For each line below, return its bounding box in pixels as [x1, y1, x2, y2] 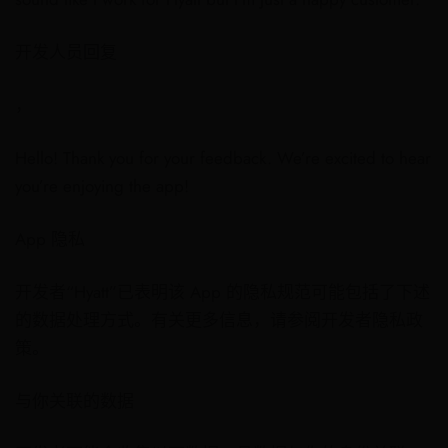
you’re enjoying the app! [15, 174, 189, 198]
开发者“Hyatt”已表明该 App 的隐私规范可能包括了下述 [15, 280, 430, 304]
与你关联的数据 [15, 389, 134, 413]
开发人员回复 [15, 40, 117, 64]
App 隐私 [15, 227, 85, 251]
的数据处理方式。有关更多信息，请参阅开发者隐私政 [15, 308, 423, 332]
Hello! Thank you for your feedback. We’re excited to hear [15, 146, 431, 170]
